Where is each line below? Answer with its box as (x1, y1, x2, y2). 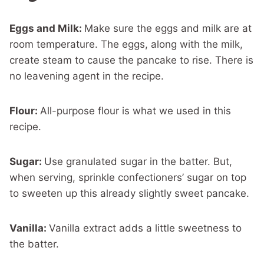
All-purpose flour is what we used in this (40, 105, 231, 117)
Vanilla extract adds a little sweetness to (49, 222, 242, 234)
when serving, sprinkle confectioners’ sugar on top (9, 171, 246, 183)
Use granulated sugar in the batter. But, (44, 156, 232, 167)
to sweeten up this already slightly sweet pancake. (9, 187, 249, 199)
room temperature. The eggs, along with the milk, (9, 38, 243, 50)
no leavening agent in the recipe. (9, 70, 164, 82)
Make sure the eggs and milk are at (84, 22, 252, 34)
